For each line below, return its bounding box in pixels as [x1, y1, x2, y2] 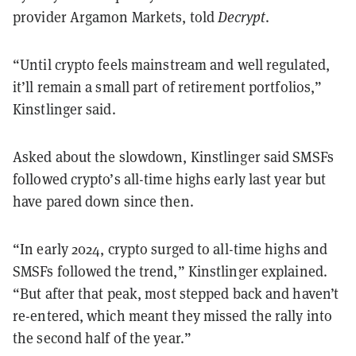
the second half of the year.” [13, 328, 192, 347]
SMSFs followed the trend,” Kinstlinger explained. [13, 261, 327, 281]
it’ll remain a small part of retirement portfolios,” [13, 77, 323, 96]
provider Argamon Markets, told [13, 7, 219, 26]
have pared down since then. [13, 192, 194, 211]
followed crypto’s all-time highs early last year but [13, 169, 327, 188]
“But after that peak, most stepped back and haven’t [13, 284, 339, 303]
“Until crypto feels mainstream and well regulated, [13, 55, 331, 74]
